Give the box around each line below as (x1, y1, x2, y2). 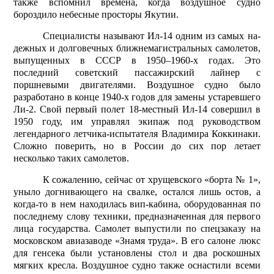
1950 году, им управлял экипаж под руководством (13, 116, 261, 127)
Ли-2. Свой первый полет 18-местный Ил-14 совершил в (13, 104, 261, 115)
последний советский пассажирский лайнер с (13, 67, 261, 78)
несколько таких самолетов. (13, 153, 130, 164)
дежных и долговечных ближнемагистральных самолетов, (13, 43, 261, 54)
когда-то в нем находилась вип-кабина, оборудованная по (13, 199, 261, 210)
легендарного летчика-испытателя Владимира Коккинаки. (13, 128, 261, 139)
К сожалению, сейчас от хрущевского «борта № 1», (42, 174, 261, 185)
